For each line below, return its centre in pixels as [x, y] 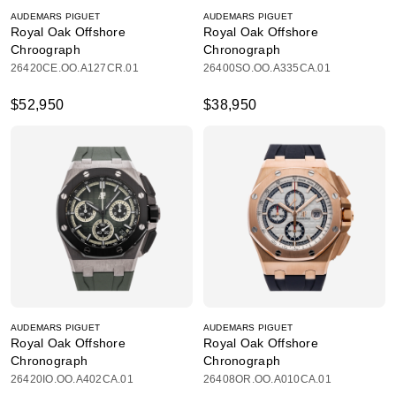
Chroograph [46, 49]
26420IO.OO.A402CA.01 [72, 379]
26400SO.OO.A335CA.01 [267, 68]
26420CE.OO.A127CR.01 [75, 68]
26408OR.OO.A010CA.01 [267, 379]
